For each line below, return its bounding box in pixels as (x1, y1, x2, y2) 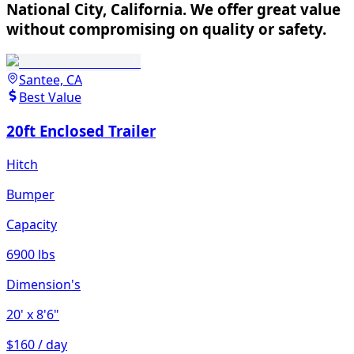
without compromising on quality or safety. (6, 19, 326, 40)
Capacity (6, 215, 57, 233)
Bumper (6, 185, 55, 203)
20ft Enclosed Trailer (6, 120, 156, 141)
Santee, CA (19, 71, 82, 89)
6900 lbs (6, 245, 55, 263)
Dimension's (6, 275, 81, 293)
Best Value (19, 88, 81, 107)
